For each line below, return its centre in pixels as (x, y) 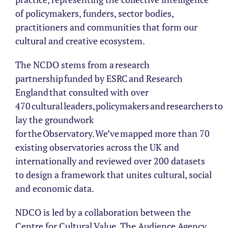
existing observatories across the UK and (97, 147)
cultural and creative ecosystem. (80, 41)
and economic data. (55, 188)
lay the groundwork (54, 120)
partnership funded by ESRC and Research (99, 78)
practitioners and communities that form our (106, 27)
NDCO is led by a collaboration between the (103, 212)
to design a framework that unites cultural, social (113, 175)
